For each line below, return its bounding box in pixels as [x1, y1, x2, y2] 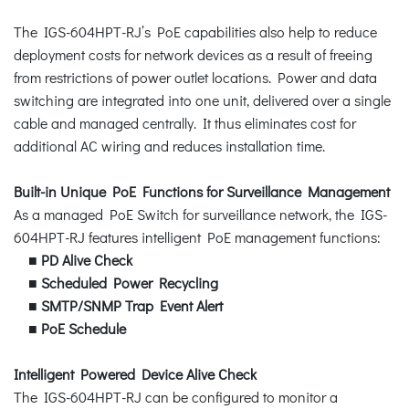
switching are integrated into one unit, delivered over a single [14, 89, 391, 110]
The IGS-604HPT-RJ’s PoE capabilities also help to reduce [14, 21, 377, 41]
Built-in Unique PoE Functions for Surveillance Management [14, 181, 390, 201]
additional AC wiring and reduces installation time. [14, 135, 325, 155]
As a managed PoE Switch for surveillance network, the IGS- [14, 204, 387, 224]
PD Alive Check [41, 249, 132, 269]
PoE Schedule [41, 318, 126, 338]
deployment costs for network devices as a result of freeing [14, 44, 372, 64]
